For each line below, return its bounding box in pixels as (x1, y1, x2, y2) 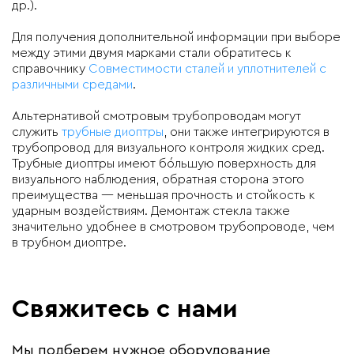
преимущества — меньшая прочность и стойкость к (12, 188, 315, 201)
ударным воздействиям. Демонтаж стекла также (12, 204, 290, 217)
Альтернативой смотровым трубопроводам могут (12, 109, 301, 122)
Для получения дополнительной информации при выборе (12, 30, 341, 43)
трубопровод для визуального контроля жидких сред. (12, 141, 325, 154)
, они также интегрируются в (164, 125, 330, 138)
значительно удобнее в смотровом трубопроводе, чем (12, 220, 334, 233)
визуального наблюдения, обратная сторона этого (12, 172, 304, 186)
